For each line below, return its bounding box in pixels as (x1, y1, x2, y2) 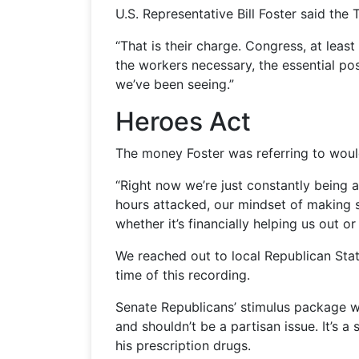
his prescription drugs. (115, 337, 252, 353)
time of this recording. (115, 266, 251, 283)
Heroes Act (115, 105, 252, 137)
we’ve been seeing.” (115, 75, 235, 92)
